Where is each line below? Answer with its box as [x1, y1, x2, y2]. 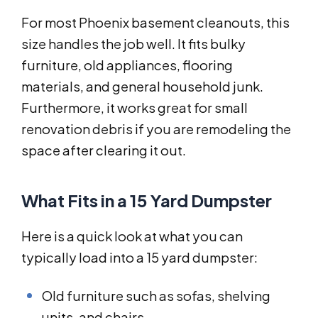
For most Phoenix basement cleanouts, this [21, 14, 290, 31]
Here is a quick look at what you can [21, 228, 243, 245]
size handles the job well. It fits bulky [21, 35, 246, 53]
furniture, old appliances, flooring [21, 57, 233, 74]
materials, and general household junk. [21, 78, 263, 95]
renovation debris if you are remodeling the [21, 121, 291, 138]
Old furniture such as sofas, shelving [41, 287, 270, 305]
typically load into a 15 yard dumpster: [21, 249, 258, 266]
